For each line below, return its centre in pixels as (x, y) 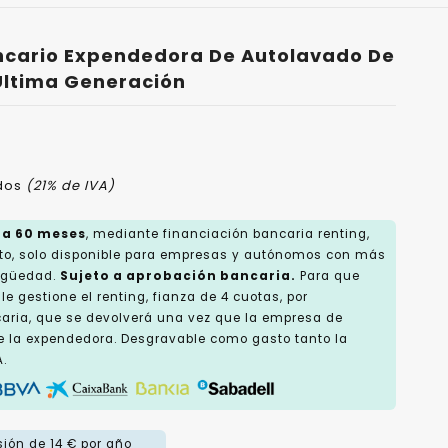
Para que (327, 276)
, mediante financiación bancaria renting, (227, 234)
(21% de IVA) (70, 185)
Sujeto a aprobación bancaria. (177, 276)
